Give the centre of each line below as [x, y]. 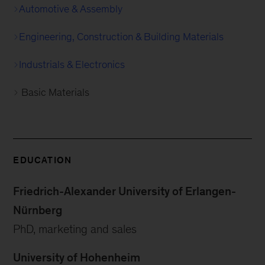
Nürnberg [38, 210]
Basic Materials [56, 92]
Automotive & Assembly [71, 9]
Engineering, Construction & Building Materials [122, 37]
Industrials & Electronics [72, 64]
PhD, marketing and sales [75, 229]
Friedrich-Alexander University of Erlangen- [125, 191]
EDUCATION [43, 160]
